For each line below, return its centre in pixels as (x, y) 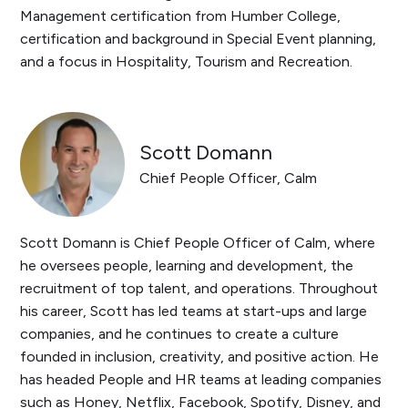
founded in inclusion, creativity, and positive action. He (200, 356)
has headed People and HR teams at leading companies (201, 379)
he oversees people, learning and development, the (187, 265)
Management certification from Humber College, (181, 16)
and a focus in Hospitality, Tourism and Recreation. (187, 62)
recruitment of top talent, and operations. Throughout (199, 288)
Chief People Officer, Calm (229, 178)
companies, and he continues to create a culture (180, 333)
